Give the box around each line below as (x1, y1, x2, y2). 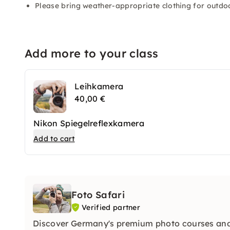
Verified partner (82, 203, 141, 212)
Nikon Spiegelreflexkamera (33, 118, 144, 128)
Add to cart (33, 134, 75, 143)
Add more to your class (25, 46, 159, 61)
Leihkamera (74, 81, 124, 91)
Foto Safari (71, 189, 125, 201)
